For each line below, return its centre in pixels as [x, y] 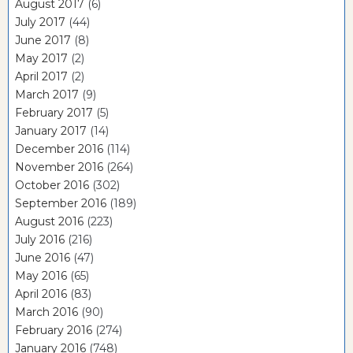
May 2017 [41, 59]
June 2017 [43, 41]
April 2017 [41, 77]
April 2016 [41, 294]
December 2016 [59, 149]
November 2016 [59, 167]
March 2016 [46, 312]
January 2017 [51, 131]
